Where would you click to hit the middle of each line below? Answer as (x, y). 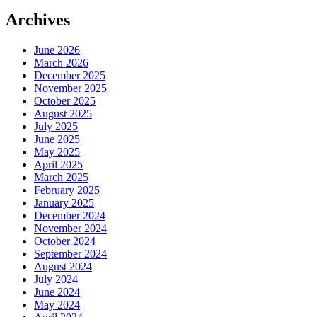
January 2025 (64, 202)
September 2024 (70, 253)
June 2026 (57, 50)
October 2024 (65, 241)
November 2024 (70, 228)
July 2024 (56, 279)
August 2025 (63, 113)
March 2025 (61, 177)
